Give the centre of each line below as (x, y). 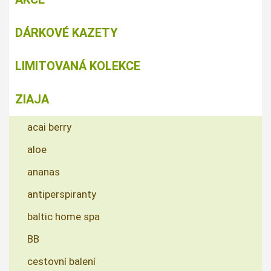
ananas (44, 172)
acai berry (49, 127)
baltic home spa (64, 217)
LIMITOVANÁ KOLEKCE (78, 66)
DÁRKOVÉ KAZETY (67, 33)
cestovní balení (61, 262)
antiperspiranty (62, 194)
